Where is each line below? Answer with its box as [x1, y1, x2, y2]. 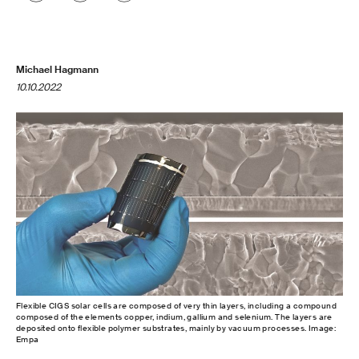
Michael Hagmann [16, 63, 99, 76]
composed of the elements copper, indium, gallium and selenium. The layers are [16, 311, 333, 322]
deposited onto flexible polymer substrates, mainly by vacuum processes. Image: [16, 322, 337, 333]
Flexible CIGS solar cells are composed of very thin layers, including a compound [16, 300, 337, 311]
